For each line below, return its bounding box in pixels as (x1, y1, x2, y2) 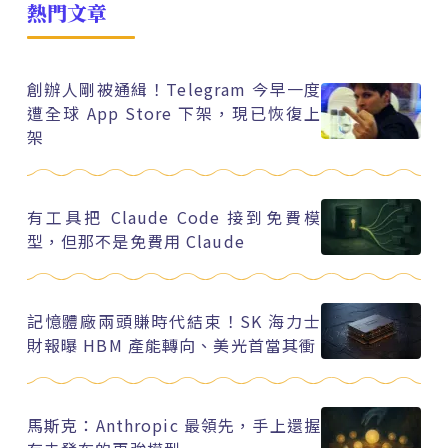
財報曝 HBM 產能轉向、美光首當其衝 (26, 332, 317, 357)
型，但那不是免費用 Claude (26, 228, 245, 253)
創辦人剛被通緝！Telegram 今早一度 (26, 76, 322, 101)
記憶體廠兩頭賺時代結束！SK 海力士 (26, 308, 322, 333)
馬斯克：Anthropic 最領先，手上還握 (26, 412, 322, 437)
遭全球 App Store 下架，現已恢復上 (26, 100, 322, 125)
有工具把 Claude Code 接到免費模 (26, 204, 322, 229)
